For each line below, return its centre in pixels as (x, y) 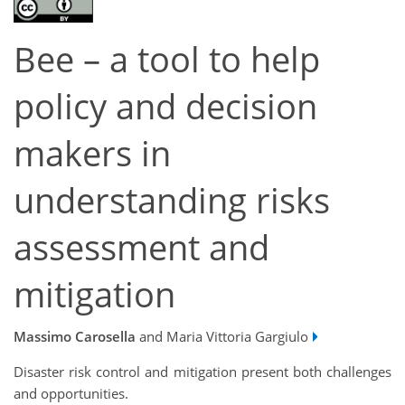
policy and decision (165, 107)
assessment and (141, 248)
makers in (92, 154)
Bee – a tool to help (167, 60)
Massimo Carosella (75, 336)
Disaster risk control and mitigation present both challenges (202, 371)
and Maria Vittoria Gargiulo (222, 336)
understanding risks (172, 201)
